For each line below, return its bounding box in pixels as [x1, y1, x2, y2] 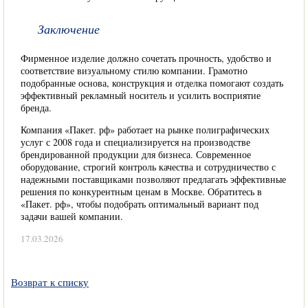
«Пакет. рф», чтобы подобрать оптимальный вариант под [21, 197, 258, 210]
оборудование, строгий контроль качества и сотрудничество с [21, 159, 276, 173]
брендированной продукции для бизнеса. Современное [21, 147, 251, 161]
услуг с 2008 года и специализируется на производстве [21, 135, 250, 148]
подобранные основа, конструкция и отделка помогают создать [21, 76, 283, 89]
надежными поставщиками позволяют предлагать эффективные [21, 172, 286, 186]
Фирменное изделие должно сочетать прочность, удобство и [21, 51, 272, 65]
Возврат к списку [11, 274, 89, 289]
